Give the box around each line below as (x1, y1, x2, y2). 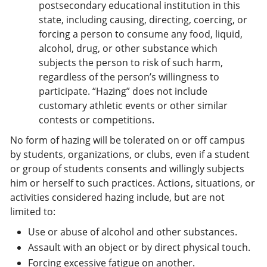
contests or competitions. (39, 113, 154, 126)
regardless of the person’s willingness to (39, 70, 219, 83)
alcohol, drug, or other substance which (39, 42, 218, 55)
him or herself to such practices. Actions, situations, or (10, 176, 255, 190)
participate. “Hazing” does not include (39, 85, 207, 98)
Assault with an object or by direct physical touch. (28, 241, 250, 254)
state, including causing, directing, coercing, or (39, 13, 247, 26)
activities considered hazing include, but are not (10, 191, 225, 204)
